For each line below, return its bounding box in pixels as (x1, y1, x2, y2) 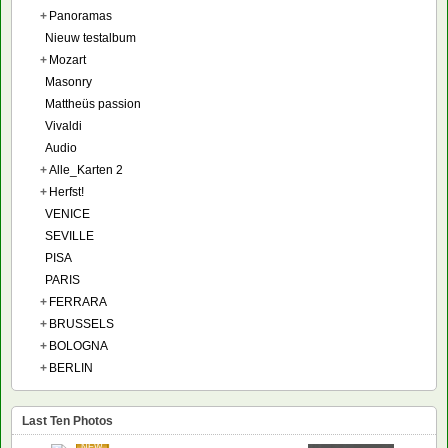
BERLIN (49, 360, 93, 375)
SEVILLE (45, 228, 94, 243)
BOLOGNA (49, 338, 108, 353)
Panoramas (49, 8, 112, 23)
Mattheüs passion (45, 96, 141, 111)
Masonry (45, 74, 92, 89)
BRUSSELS (49, 316, 114, 331)
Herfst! (49, 184, 84, 199)
